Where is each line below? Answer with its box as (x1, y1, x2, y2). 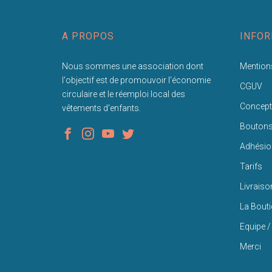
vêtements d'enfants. (62, 103, 141, 113)
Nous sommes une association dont (62, 61, 203, 71)
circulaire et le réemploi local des (62, 89, 185, 99)
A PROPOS (62, 30, 114, 42)
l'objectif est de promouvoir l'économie (62, 75, 211, 85)
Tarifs (239, 161, 262, 171)
